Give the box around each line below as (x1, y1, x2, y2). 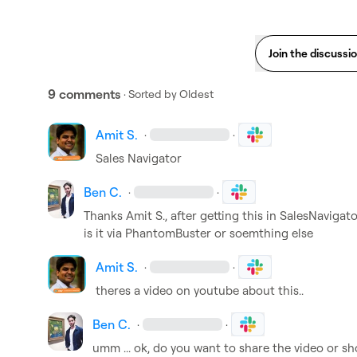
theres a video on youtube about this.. (96, 283, 304, 298)
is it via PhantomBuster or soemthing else (84, 226, 314, 241)
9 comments (48, 86, 120, 102)
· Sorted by (124, 87, 177, 100)
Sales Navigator (96, 151, 185, 166)
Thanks (84, 208, 127, 223)
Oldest (179, 87, 214, 100)
